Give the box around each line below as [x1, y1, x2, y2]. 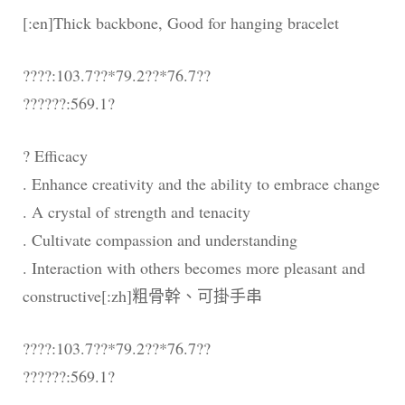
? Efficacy [23, 145, 88, 167]
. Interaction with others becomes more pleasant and [23, 257, 365, 279]
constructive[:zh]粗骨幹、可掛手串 [23, 285, 262, 307]
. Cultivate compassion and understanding [23, 229, 297, 251]
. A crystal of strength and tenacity [23, 201, 250, 223]
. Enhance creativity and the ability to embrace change [23, 173, 380, 195]
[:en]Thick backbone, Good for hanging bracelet [23, 12, 339, 34]
